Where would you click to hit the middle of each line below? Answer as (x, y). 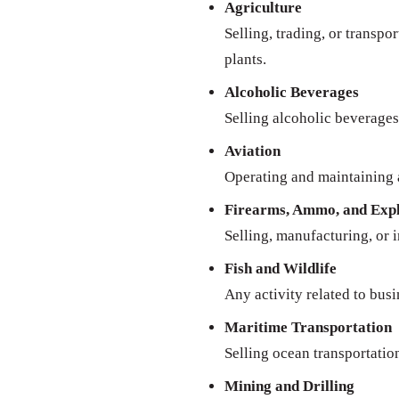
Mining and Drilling (289, 387)
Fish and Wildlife (281, 269)
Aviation (252, 151)
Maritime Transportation (308, 328)
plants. (245, 60)
